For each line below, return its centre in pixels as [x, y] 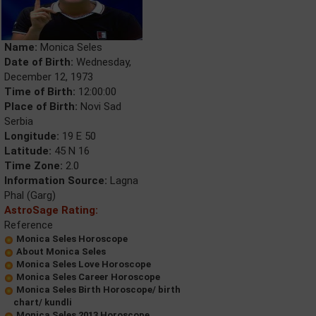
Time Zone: [34, 165]
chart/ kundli [43, 302]
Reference [29, 225]
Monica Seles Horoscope [72, 238]
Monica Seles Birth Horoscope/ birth [98, 289]
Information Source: [56, 180]
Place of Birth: [41, 106]
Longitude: [32, 136]
